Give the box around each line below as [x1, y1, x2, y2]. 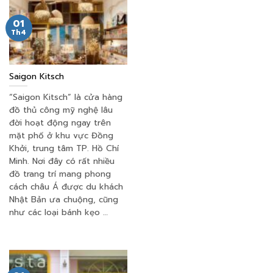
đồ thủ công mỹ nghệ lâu [9, 104, 113, 117]
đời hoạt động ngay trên [9, 116, 111, 130]
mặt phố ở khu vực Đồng [9, 129, 113, 143]
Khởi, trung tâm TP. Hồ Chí [9, 142, 119, 155]
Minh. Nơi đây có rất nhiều [9, 155, 115, 168]
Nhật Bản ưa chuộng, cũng [9, 193, 118, 207]
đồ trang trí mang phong [9, 168, 111, 181]
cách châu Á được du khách [9, 180, 123, 194]
